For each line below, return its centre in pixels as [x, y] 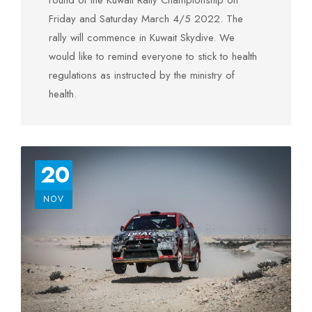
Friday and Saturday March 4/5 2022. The [146, 19]
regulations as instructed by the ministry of [142, 75]
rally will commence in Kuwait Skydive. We [142, 38]
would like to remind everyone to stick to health [153, 56]
